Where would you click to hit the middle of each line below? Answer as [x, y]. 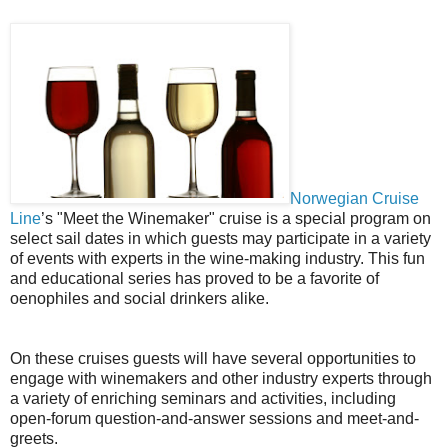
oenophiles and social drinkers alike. [139, 298]
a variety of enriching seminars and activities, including [203, 398]
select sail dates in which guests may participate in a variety [220, 238]
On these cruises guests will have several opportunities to [213, 358]
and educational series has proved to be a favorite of [194, 278]
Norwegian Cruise [354, 198]
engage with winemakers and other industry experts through [221, 378]
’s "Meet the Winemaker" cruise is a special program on [236, 218]
